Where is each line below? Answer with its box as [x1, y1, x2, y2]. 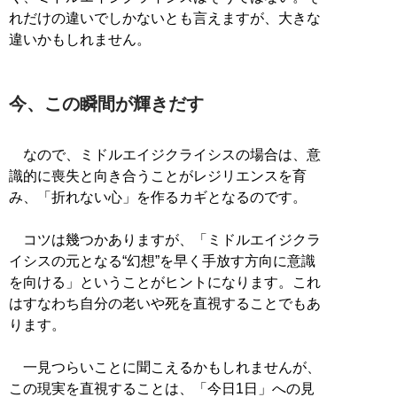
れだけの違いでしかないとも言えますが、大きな [9, 11, 321, 27]
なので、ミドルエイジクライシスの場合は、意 [9, 147, 321, 163]
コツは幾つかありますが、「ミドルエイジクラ [9, 232, 321, 248]
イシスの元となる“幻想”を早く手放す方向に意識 [9, 253, 315, 269]
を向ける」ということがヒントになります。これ [9, 275, 321, 291]
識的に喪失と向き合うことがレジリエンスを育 [9, 168, 307, 184]
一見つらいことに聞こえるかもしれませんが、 [9, 360, 321, 376]
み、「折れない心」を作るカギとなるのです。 [9, 190, 307, 206]
